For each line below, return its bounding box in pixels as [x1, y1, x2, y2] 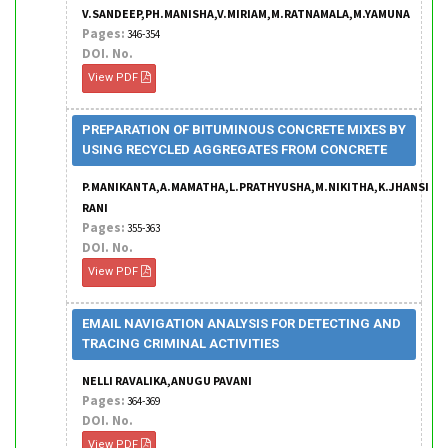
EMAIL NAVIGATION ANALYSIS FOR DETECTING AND [82, 316, 401, 331]
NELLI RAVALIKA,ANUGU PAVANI [82, 373, 252, 388]
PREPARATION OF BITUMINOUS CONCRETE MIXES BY [82, 122, 406, 137]
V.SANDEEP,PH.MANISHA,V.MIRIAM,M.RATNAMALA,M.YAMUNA [82, 6, 410, 21]
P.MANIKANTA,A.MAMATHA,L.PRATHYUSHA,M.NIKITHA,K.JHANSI [82, 179, 429, 194]
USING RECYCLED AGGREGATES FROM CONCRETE [82, 142, 387, 157]
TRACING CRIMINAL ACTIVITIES [82, 336, 279, 351]
